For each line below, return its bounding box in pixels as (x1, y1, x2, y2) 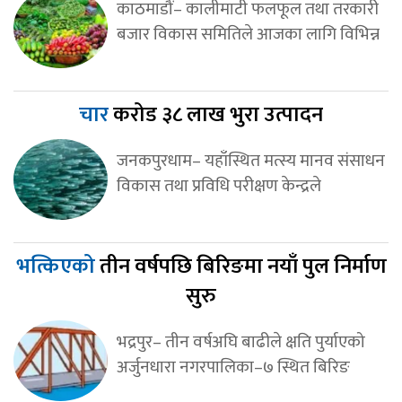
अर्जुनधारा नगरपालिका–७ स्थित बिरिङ (116, 352, 350, 381)
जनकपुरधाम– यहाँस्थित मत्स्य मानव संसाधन (116, 145, 385, 175)
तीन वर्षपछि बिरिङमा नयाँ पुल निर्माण (99, 248, 387, 284)
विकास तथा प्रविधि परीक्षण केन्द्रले (116, 170, 321, 200)
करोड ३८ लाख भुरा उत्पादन (113, 96, 323, 133)
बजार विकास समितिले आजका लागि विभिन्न (116, 19, 380, 48)
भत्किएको (15, 248, 100, 284)
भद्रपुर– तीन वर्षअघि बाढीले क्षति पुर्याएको (116, 327, 365, 356)
